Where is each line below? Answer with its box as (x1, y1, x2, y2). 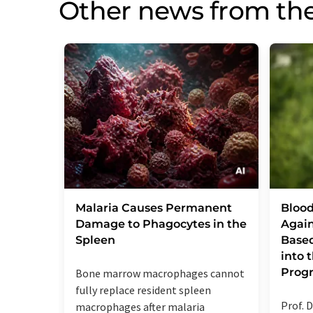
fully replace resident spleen (75, 283, 211, 298)
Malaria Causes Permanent (75, 201, 232, 215)
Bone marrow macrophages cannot (75, 266, 245, 281)
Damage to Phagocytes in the (75, 217, 247, 231)
